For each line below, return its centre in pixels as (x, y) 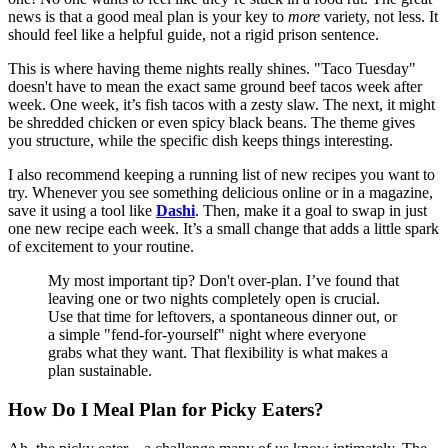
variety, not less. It (379, 17)
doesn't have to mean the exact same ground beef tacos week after (215, 87)
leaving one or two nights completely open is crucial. (214, 299)
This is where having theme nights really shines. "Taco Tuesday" (212, 69)
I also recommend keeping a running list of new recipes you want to (221, 175)
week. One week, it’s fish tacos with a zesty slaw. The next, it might (221, 105)
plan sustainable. (100, 371)
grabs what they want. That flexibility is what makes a (218, 353)
